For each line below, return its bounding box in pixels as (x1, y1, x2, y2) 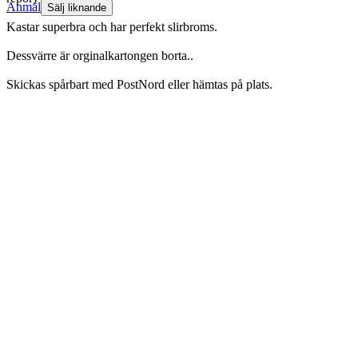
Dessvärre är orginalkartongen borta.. (6, 49, 193, 63)
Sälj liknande (47, 2, 106, 14)
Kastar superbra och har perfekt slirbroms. (6, 20, 217, 34)
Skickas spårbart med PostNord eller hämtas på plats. (6, 78, 272, 92)
